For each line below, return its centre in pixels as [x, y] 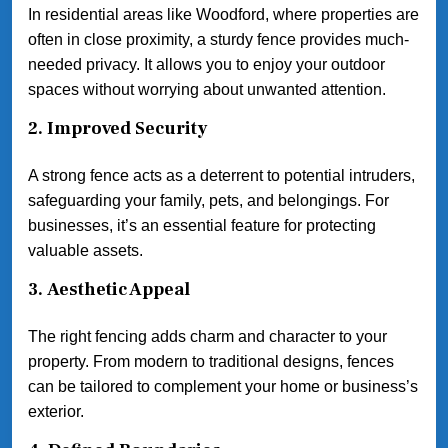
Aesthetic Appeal [118, 290]
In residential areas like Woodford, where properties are [223, 15]
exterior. [56, 412]
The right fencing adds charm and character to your [207, 337]
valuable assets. [85, 251]
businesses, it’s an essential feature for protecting [202, 226]
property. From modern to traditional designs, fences [211, 362]
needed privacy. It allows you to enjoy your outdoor [206, 65]
